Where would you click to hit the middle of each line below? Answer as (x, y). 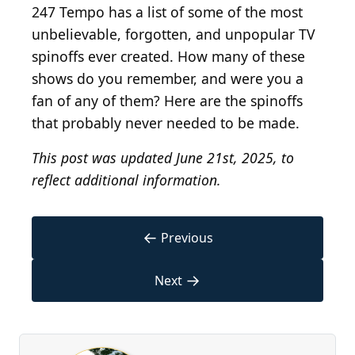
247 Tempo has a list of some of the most (167, 12)
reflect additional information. (126, 180)
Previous (187, 238)
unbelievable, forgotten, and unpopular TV (174, 34)
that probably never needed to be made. (166, 123)
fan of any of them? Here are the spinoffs (167, 101)
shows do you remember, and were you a (168, 79)
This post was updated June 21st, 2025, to (163, 158)
